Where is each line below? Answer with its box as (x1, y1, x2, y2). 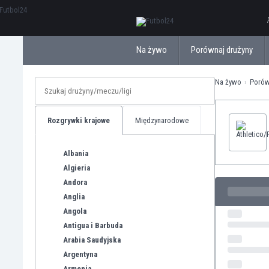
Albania (63, 148, 88, 158)
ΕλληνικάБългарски (136, 7, 200, 16)
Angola (63, 206, 86, 216)
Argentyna (63, 249, 97, 259)
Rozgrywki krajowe (47, 116, 110, 125)
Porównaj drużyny (191, 44, 253, 55)
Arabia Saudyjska (63, 235, 121, 244)
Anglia (63, 192, 85, 201)
